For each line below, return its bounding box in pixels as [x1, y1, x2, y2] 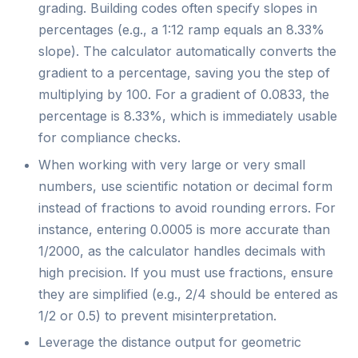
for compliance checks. [38, 129, 181, 146]
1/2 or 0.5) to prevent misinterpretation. [38, 307, 276, 324]
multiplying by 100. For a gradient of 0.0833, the [38, 86, 329, 103]
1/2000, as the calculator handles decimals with [38, 242, 325, 259]
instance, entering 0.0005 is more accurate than [38, 221, 330, 237]
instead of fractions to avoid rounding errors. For [38, 199, 336, 216]
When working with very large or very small [38, 156, 305, 173]
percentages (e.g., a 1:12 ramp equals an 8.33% [38, 22, 324, 38]
